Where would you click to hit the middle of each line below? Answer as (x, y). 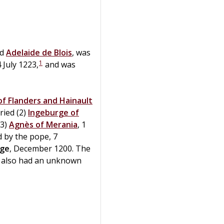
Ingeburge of (53, 112)
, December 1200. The (50, 148)
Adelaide (23, 52)
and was (59, 64)
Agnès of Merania (43, 124)
